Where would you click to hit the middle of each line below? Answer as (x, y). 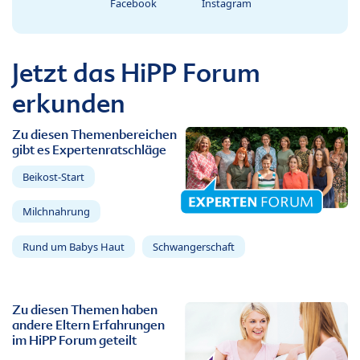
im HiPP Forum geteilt (74, 341)
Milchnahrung (56, 212)
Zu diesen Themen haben (85, 310)
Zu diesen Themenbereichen (94, 134)
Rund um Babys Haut (74, 246)
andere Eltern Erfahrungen (88, 325)
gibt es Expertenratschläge (89, 149)
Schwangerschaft (193, 246)
